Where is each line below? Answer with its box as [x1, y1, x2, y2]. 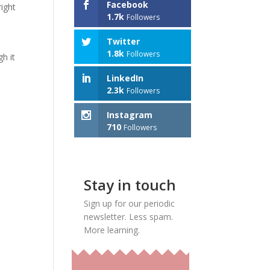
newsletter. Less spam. [84, 211, 174, 223]
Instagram [107, 109, 153, 121]
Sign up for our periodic [84, 198, 175, 210]
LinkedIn [107, 72, 144, 84]
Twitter [107, 36, 140, 48]
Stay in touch [84, 175, 177, 195]
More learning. [84, 224, 140, 236]
